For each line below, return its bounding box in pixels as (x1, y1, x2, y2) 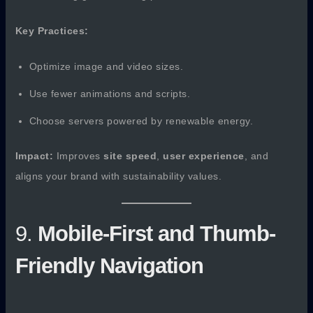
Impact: (15, 150, 54, 162)
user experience (163, 150, 245, 162)
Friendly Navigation (15, 253, 203, 278)
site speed (103, 150, 157, 162)
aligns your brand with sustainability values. (15, 170, 222, 182)
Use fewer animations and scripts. (29, 88, 191, 100)
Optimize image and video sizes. (29, 61, 184, 73)
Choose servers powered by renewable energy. (29, 115, 254, 127)
